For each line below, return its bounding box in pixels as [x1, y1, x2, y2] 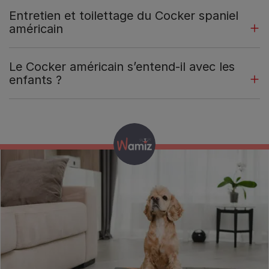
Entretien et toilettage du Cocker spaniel [9, 8, 238, 23]
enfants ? [9, 73, 62, 88]
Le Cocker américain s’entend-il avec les [9, 59, 235, 74]
